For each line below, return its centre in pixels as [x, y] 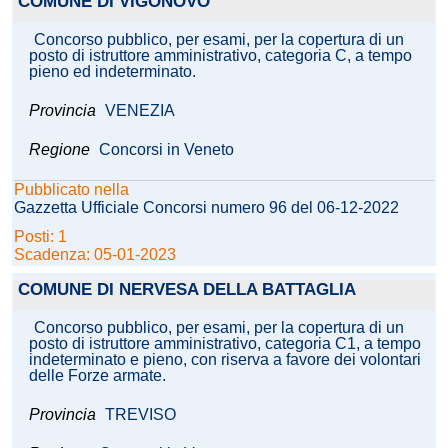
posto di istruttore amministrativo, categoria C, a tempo [220, 56]
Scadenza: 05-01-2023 [95, 255]
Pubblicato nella [71, 190]
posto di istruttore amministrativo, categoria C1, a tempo [225, 344]
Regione [59, 150]
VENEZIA [140, 111]
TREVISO [140, 415]
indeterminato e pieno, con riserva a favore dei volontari [225, 360]
